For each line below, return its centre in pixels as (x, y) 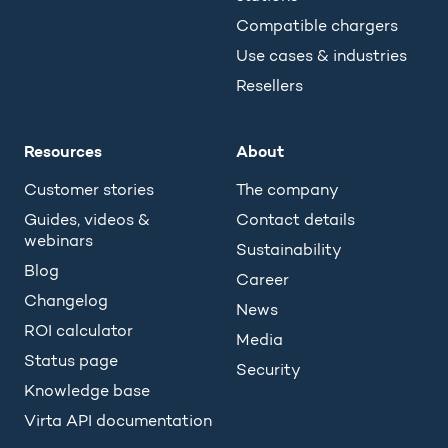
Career (262, 280)
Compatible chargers (317, 26)
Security (268, 370)
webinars (58, 241)
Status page (71, 361)
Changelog (66, 301)
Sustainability (289, 250)
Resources (63, 150)
